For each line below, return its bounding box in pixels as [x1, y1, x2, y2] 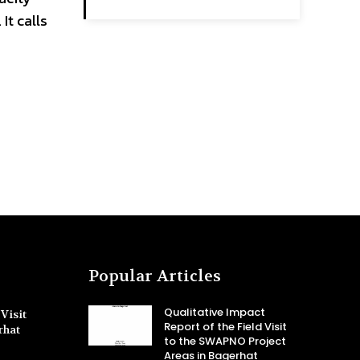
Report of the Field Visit [163, 319, 287, 335]
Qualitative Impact [163, 305, 265, 321]
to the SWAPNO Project [163, 333, 286, 350]
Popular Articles [88, 266, 221, 287]
